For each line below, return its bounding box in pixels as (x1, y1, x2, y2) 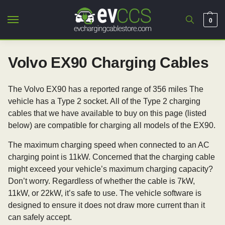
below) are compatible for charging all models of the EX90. (8, 121, 215, 130)
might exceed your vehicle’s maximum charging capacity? (8, 165, 213, 173)
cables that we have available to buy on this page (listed (8, 109, 206, 118)
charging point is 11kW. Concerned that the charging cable (8, 153, 215, 161)
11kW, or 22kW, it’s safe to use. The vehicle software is (8, 189, 201, 197)
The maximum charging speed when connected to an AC (8, 141, 209, 149)
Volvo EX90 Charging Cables (8, 54, 209, 71)
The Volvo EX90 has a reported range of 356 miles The (8, 85, 203, 93)
